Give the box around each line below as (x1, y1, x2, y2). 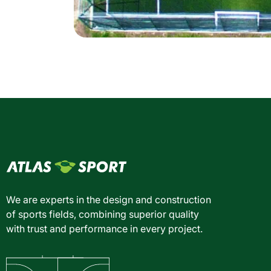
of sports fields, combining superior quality (6, 208, 199, 221)
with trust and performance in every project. (6, 223, 203, 235)
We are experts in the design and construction (6, 194, 211, 206)
